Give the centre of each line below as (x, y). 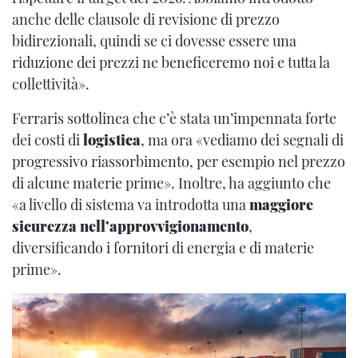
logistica (112, 139)
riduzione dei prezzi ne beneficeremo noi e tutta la (171, 62)
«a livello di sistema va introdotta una (131, 204)
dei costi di (48, 139)
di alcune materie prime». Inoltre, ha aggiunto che (171, 183)
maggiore (281, 204)
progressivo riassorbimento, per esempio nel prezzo (179, 161)
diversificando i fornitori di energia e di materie (163, 247)
